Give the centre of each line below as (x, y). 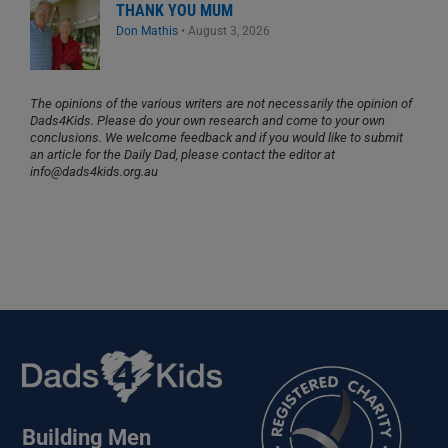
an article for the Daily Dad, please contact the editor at (182, 154)
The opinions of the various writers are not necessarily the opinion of (220, 103)
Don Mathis (146, 30)
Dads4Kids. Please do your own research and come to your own (207, 120)
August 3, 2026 (228, 30)
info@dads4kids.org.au (93, 171)
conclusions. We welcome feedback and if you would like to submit (216, 137)
